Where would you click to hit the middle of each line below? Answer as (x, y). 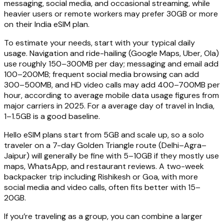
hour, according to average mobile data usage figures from (111, 95)
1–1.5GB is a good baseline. (52, 116)
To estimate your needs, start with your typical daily (99, 43)
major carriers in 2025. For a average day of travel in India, (109, 106)
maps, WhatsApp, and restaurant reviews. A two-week (104, 166)
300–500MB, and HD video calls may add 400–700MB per (112, 85)
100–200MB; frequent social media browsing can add (101, 74)
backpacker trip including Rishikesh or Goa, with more (101, 177)
